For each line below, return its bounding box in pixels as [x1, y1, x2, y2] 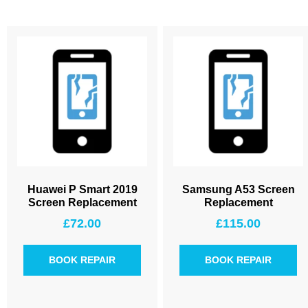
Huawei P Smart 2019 [27, 184, 137, 195]
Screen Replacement [27, 197, 137, 208]
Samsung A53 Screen [181, 184, 295, 195]
